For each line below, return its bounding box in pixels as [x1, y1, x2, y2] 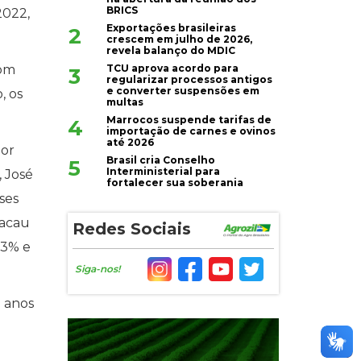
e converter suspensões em [106, 85, 260, 98]
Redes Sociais [72, 219, 191, 239]
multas [106, 96, 144, 109]
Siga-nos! [75, 263, 121, 276]
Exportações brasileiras [106, 22, 237, 35]
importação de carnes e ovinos [106, 125, 276, 138]
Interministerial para [106, 165, 221, 178]
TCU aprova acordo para [106, 62, 239, 75]
